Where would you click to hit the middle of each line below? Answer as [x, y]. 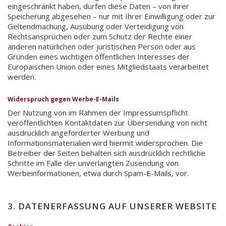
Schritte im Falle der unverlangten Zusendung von [93, 163]
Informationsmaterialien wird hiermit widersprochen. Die [105, 143]
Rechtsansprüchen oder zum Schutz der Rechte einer [100, 37]
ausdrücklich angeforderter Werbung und [78, 133]
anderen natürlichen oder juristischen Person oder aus [102, 47]
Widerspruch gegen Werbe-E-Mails [63, 99]
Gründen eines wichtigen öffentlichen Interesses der [99, 57]
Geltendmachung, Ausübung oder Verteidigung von [96, 26]
